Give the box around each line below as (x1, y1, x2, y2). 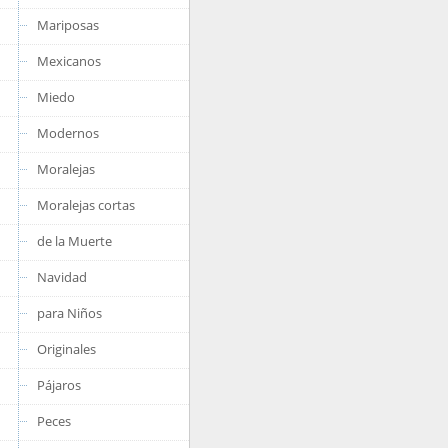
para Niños (37, 304, 102, 322)
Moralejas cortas (37, 196, 135, 214)
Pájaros (37, 376, 81, 394)
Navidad (37, 268, 87, 286)
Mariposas (37, 16, 99, 34)
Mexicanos (37, 52, 101, 70)
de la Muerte (37, 232, 112, 250)
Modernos (37, 124, 99, 142)
